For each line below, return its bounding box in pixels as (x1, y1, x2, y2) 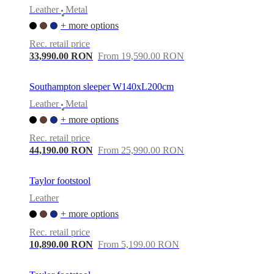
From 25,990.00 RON (98, 144, 184, 155)
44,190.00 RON (29, 144, 93, 155)
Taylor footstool (29, 175, 91, 186)
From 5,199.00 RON (98, 239, 179, 250)
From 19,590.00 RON (98, 50, 184, 61)
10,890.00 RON (29, 239, 93, 250)
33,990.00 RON (29, 50, 93, 61)
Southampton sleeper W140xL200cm (29, 81, 174, 92)
